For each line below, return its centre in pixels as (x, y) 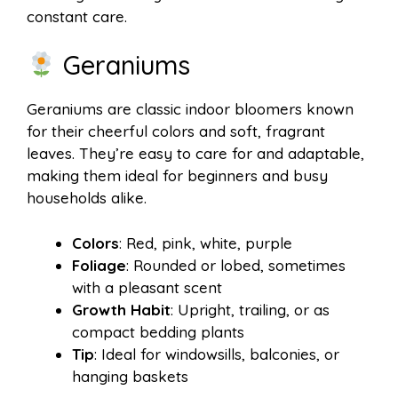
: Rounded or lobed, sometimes (236, 265)
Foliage (99, 265)
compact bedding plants (158, 331)
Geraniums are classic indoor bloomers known (190, 109)
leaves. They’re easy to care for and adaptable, (195, 154)
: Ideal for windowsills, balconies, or (217, 354)
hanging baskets (130, 376)
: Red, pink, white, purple (206, 243)
